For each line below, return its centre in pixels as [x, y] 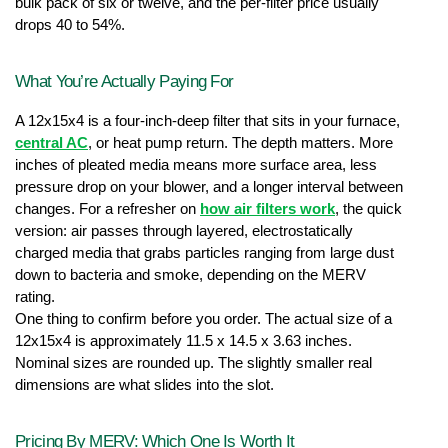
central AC [51, 143]
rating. [35, 297]
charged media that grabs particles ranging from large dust [204, 253]
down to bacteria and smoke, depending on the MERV [190, 275]
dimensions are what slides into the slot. [144, 385]
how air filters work [267, 209]
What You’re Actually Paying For [124, 81]
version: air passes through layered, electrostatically [184, 231]
